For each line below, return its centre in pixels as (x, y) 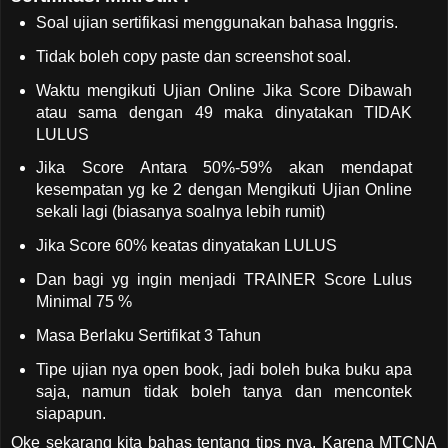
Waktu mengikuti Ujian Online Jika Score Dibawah (224, 90)
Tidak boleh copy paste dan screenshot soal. (193, 56)
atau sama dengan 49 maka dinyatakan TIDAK (224, 112)
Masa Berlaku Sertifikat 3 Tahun (148, 335)
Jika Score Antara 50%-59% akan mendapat (224, 168)
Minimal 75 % (83, 302)
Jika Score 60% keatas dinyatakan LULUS (186, 246)
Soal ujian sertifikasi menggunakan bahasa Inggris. (218, 22)
